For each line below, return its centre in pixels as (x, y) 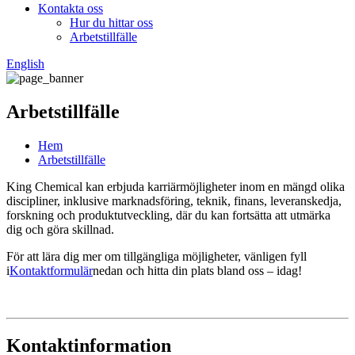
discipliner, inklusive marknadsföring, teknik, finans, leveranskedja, (174, 200)
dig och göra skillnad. (60, 229)
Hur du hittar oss (111, 23)
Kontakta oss (71, 8)
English (25, 64)
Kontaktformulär (51, 270)
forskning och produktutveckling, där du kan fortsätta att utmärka (168, 215)
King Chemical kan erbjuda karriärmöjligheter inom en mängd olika (176, 186)
